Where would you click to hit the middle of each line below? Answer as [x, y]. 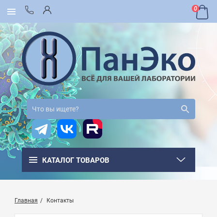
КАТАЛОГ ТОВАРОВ [76, 161]
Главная [26, 201]
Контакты [60, 201]
